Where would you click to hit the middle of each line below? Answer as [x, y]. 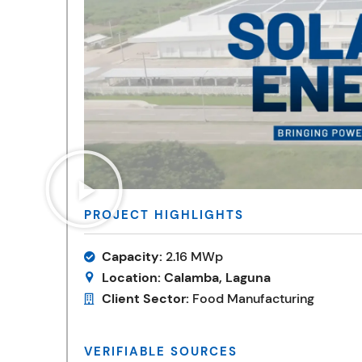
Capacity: [133, 257]
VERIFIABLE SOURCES [160, 352]
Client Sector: [146, 299]
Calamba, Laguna [216, 278]
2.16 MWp [193, 257]
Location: [132, 278]
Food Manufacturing [252, 299]
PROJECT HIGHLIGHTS [164, 215]
